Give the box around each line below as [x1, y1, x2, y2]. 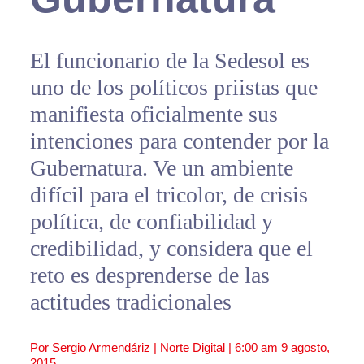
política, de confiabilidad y [29, 208, 273, 234]
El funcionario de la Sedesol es [29, 47, 310, 73]
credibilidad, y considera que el [29, 235, 313, 261]
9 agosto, [280, 340, 330, 354]
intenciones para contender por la [29, 128, 329, 154]
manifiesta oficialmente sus [29, 101, 278, 127]
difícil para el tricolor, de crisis [29, 181, 308, 207]
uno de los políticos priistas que [29, 74, 318, 100]
